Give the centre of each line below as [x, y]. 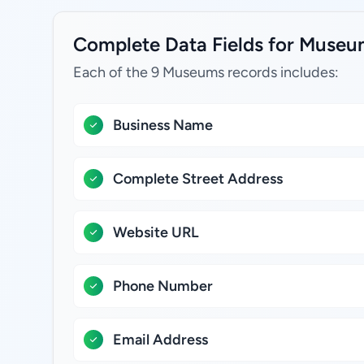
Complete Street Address [198, 179]
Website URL [156, 232]
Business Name [163, 125]
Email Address [160, 340]
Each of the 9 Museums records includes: [206, 72]
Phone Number [163, 286]
